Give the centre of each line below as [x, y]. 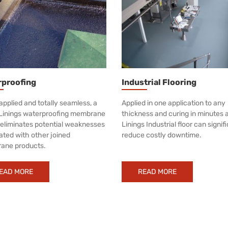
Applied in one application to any [174, 103]
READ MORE [157, 172]
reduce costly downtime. [162, 135]
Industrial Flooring [159, 82]
